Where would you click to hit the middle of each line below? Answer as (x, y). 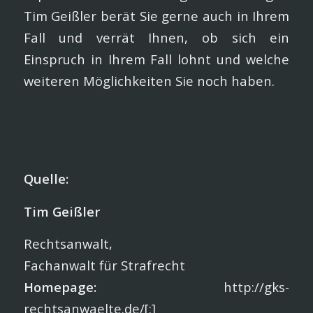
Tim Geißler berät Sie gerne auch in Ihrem (156, 16)
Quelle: (46, 178)
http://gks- (193, 287)
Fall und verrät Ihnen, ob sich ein (156, 37)
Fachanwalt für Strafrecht (104, 265)
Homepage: (60, 287)
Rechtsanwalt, (68, 244)
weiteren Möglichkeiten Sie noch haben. (149, 81)
